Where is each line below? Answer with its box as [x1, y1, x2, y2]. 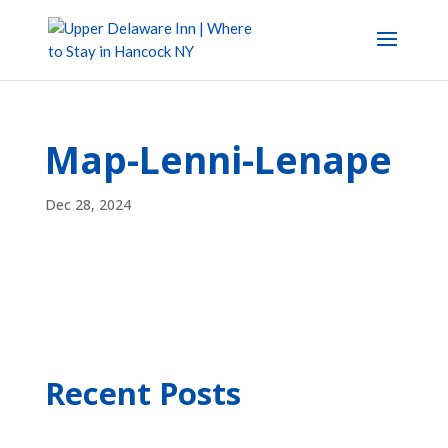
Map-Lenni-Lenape [44, 134, 392, 185]
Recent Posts [44, 372, 241, 414]
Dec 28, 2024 [44, 195, 131, 214]
